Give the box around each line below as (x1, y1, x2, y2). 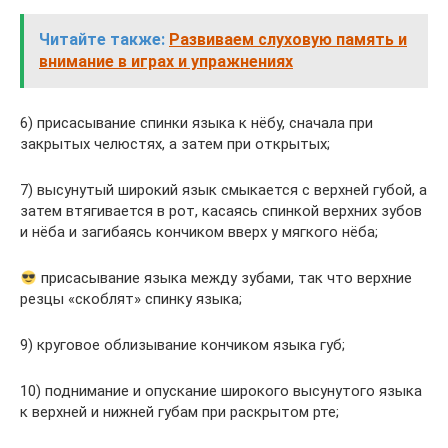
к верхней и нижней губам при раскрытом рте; (20, 403, 339, 422)
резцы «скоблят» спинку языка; (20, 290, 242, 309)
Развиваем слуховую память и (169, 30, 407, 50)
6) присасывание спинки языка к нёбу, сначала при (20, 114, 373, 133)
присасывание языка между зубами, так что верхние (37, 269, 413, 288)
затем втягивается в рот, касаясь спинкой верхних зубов (20, 202, 422, 221)
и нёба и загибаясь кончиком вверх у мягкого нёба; (20, 223, 378, 242)
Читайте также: (39, 30, 165, 50)
